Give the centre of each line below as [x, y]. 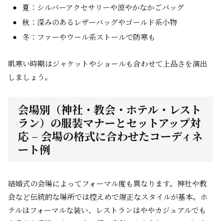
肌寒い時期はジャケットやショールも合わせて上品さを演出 [108, 63]
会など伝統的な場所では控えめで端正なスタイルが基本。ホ [108, 197]
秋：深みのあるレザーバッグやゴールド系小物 [100, 22]
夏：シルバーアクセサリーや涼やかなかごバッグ [103, 7]
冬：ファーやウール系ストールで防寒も [89, 37]
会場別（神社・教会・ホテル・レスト [110, 109]
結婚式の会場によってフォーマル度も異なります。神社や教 [107, 183]
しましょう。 [30, 77]
